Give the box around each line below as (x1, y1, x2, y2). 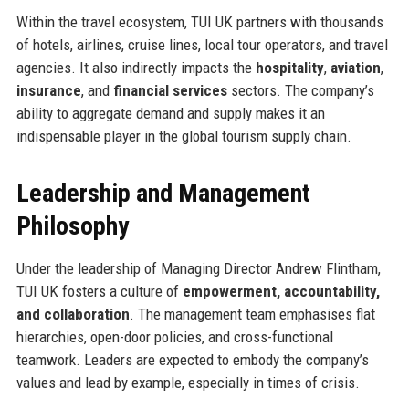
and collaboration (16, 305, 130, 324)
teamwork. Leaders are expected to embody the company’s (16, 351, 369, 370)
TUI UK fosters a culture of (16, 282, 183, 301)
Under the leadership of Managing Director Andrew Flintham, (16, 259, 381, 278)
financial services (112, 81, 227, 100)
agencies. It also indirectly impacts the (16, 58, 256, 78)
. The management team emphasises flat (129, 305, 375, 324)
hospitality (255, 58, 324, 78)
